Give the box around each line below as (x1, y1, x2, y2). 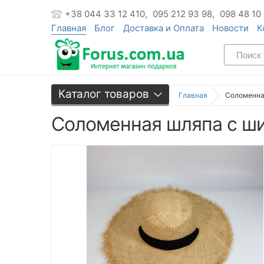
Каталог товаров (58, 87, 149, 101)
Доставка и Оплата (123, 22, 204, 34)
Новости (212, 22, 249, 34)
